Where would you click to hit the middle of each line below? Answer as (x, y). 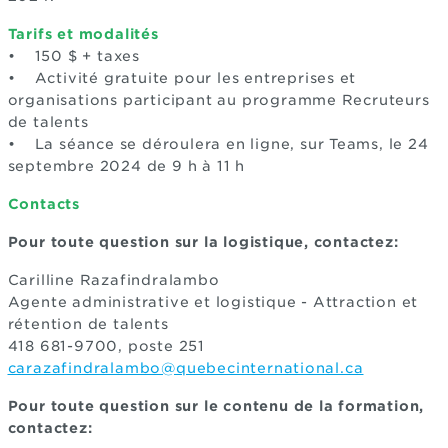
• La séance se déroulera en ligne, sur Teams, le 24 (218, 144)
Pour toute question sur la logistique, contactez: (203, 242)
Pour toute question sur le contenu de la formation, (216, 406)
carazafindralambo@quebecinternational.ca (185, 368)
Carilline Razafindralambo (113, 280)
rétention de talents (88, 324)
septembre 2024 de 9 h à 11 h (128, 166)
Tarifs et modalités (83, 34)
